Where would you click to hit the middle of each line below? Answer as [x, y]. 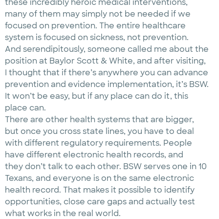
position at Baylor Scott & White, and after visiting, [105, 61]
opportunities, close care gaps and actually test [100, 202]
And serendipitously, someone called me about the [107, 49]
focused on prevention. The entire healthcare [95, 26]
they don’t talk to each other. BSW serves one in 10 [106, 166]
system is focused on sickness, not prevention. [98, 37]
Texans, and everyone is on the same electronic [99, 178]
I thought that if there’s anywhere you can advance [107, 73]
